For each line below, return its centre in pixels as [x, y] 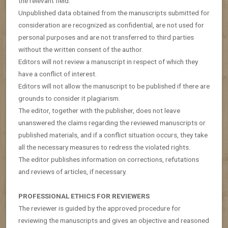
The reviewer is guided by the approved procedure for [99, 208]
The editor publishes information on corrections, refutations [109, 159]
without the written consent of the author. [81, 49]
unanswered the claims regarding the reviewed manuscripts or [112, 122]
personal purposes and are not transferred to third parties [106, 37]
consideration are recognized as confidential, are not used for [111, 25]
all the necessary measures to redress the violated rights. [104, 147]
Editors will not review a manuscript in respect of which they [108, 61]
